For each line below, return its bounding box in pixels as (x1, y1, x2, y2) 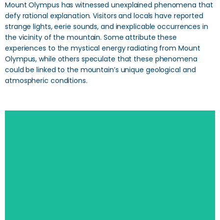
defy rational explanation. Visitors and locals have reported (5, 11, 203, 21)
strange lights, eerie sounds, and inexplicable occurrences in (5, 22, 208, 31)
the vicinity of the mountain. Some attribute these (5, 32, 177, 42)
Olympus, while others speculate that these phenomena (5, 54, 197, 64)
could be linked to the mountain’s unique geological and (5, 65, 196, 75)
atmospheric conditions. (5, 76, 87, 85)
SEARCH (98, 175, 122, 183)
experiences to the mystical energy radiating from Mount (5, 43, 200, 53)
